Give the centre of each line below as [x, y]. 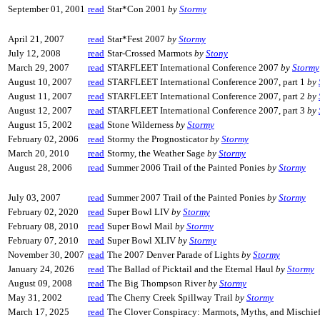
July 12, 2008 [34, 53]
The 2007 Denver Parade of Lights [174, 255]
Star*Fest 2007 [137, 39]
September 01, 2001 [46, 9]
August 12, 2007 [40, 110]
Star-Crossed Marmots [151, 53]
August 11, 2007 [40, 96]
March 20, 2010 [39, 153]
